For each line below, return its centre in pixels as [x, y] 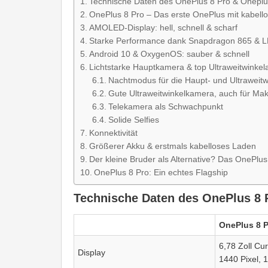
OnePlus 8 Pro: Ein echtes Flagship [161, 172]
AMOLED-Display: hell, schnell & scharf [163, 27]
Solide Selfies [133, 119]
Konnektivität [113, 133]
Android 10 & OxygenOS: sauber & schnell [169, 54]
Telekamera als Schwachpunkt [165, 106]
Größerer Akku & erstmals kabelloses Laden [172, 146]
